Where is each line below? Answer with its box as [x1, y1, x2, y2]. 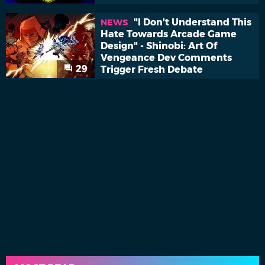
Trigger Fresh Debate [101, 63, 203, 75]
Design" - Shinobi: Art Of [101, 40, 217, 51]
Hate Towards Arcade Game [101, 28, 237, 40]
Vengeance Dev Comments [101, 51, 232, 63]
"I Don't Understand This [134, 16, 251, 28]
